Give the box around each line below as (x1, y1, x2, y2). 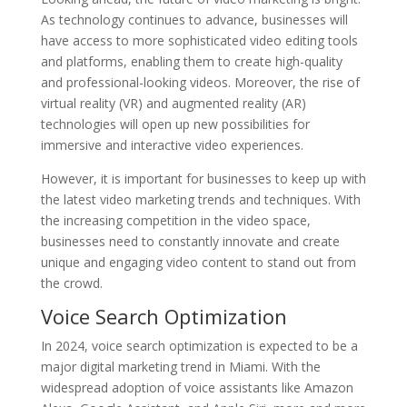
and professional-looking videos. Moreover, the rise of (40, 74, 360, 91)
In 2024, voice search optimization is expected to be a (40, 337, 358, 354)
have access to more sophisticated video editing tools (40, 32, 358, 49)
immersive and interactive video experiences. (40, 136, 303, 154)
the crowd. (40, 274, 103, 292)
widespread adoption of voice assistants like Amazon (40, 379, 353, 396)
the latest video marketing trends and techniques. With (40, 191, 361, 208)
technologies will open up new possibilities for (40, 115, 310, 133)
